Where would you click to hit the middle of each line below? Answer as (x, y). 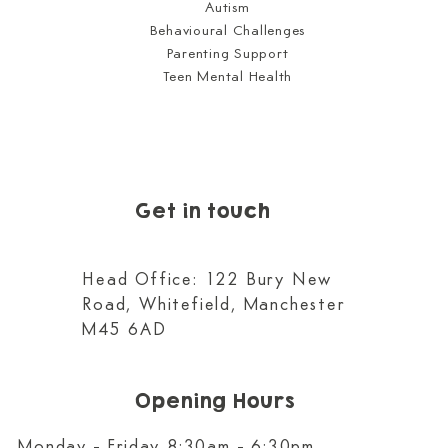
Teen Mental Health (227, 77)
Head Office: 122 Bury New (207, 281)
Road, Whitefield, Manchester (213, 306)
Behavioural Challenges (227, 31)
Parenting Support (227, 54)
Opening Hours (215, 401)
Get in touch (203, 211)
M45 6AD (124, 331)
